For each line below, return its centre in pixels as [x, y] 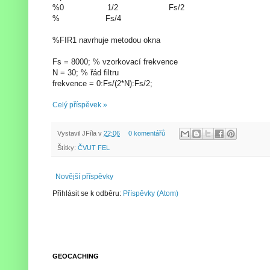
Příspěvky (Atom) [151, 194]
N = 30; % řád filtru [86, 72]
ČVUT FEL [94, 148]
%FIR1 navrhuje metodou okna [106, 40]
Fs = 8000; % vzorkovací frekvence [115, 61]
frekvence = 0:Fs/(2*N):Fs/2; [102, 83]
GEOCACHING [76, 256]
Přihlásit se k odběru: [88, 194]
